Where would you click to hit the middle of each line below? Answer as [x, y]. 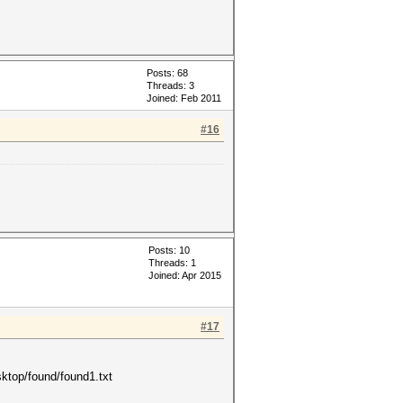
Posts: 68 [167, 73]
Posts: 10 [169, 250]
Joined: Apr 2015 [185, 275]
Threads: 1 [172, 263]
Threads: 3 [170, 85]
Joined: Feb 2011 [184, 98]
